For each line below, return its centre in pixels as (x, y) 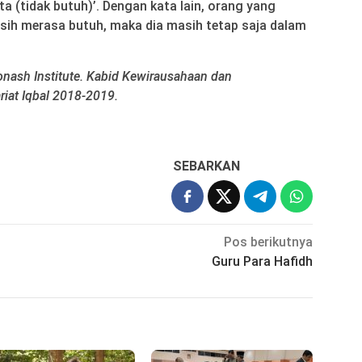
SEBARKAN (207, 166)
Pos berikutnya (269, 242)
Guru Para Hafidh (263, 262)
